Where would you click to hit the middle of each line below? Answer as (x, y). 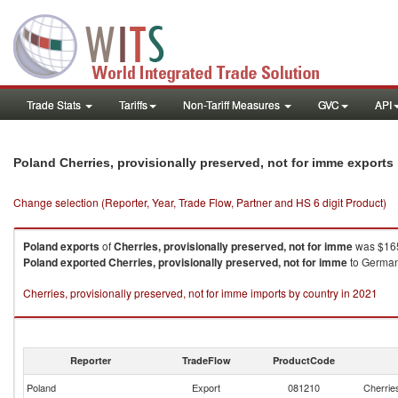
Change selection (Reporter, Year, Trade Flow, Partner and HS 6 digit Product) (200, 202)
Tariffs (133, 104)
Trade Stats (55, 104)
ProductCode (304, 360)
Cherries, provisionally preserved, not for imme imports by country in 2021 (200, 293)
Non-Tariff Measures (233, 104)
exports (80, 246)
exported (83, 262)
